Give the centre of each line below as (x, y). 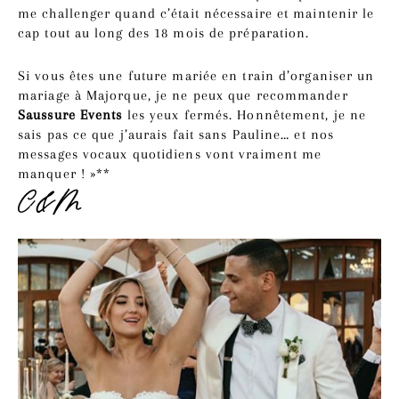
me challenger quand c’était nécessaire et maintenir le (196, 13)
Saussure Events (70, 114)
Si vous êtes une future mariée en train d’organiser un (196, 75)
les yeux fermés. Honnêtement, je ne (244, 114)
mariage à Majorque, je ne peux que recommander (183, 95)
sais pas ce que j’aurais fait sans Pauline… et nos (176, 134)
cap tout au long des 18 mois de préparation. (164, 33)
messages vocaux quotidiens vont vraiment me (170, 154)
